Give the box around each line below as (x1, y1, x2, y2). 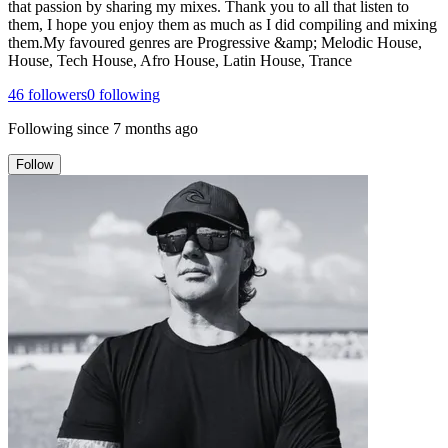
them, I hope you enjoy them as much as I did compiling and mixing (8, 15, 437, 33)
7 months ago (113, 119, 198, 137)
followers (24, 85, 87, 103)
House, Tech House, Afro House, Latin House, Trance (8, 51, 352, 69)
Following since (8, 119, 109, 137)
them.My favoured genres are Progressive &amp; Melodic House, (8, 33, 422, 51)
